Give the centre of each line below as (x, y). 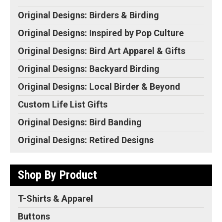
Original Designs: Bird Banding (80, 122)
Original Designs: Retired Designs (86, 140)
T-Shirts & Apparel (55, 199)
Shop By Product (57, 175)
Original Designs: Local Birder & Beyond (99, 87)
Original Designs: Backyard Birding (89, 69)
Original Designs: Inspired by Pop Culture (101, 33)
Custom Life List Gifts (63, 105)
